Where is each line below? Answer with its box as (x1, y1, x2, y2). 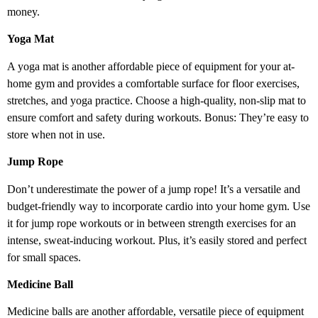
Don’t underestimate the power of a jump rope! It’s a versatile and (7, 182, 300, 195)
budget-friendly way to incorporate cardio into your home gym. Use (7, 199, 310, 212)
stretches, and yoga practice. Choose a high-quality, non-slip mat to (7, 94, 306, 106)
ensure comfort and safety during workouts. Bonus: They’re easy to (7, 111, 309, 124)
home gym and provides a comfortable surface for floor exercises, (7, 77, 300, 89)
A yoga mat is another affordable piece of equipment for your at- (7, 60, 295, 72)
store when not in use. (7, 128, 105, 141)
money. (7, 6, 40, 18)
